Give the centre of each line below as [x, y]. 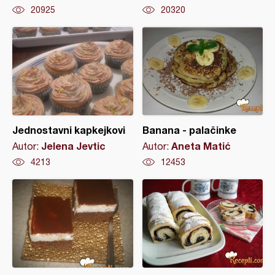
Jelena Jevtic [73, 146]
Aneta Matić [201, 146]
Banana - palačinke [189, 130]
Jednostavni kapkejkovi [69, 130]
